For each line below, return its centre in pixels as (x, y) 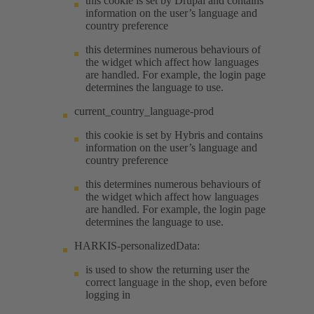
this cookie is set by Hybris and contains (174, 135)
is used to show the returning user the (168, 270)
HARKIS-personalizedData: (137, 246)
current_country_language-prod (144, 111)
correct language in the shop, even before (176, 282)
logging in (108, 295)
